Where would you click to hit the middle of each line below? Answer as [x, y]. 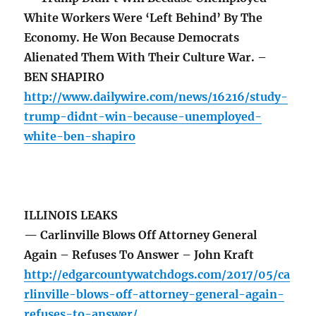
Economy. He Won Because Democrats [132, 38]
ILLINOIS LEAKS [71, 215]
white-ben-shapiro [80, 136]
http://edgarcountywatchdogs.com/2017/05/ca [157, 275]
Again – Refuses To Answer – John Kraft [139, 255]
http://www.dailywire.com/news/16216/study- [156, 97]
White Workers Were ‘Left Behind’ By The [144, 18]
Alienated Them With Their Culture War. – [146, 57]
